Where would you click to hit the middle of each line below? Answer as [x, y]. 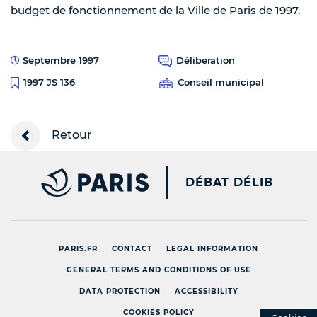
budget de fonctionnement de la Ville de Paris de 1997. [155, 11]
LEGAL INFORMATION [212, 248]
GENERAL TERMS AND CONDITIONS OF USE [158, 270]
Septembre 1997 [59, 60]
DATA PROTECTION [120, 291]
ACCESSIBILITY [206, 291]
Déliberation [206, 60]
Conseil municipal [221, 82]
